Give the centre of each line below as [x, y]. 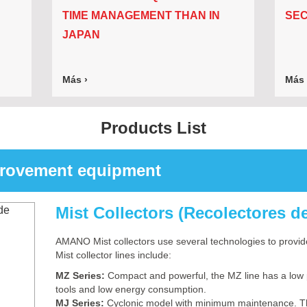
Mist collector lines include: [114, 255]
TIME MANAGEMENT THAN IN [142, 15]
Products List [153, 128]
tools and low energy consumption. [131, 289]
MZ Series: [82, 275]
